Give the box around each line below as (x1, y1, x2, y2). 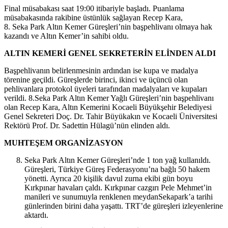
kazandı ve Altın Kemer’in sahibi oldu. (4, 31, 129, 40)
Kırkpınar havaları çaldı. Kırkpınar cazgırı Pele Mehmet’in (24, 182, 212, 191)
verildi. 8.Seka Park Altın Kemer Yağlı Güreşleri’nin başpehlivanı (4, 93, 214, 102)
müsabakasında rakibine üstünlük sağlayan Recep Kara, (4, 12, 183, 21)
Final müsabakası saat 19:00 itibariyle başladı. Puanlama (4, 3, 184, 12)
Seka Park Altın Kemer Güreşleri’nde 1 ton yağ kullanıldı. (24, 155, 211, 164)
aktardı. (24, 210, 48, 219)
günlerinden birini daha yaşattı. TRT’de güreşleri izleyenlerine (24, 201, 223, 210)
